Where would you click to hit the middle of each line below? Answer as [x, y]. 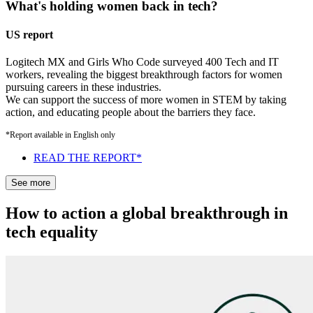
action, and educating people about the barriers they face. [131, 112]
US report [29, 34]
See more [31, 183]
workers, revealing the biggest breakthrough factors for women [144, 75]
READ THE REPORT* [88, 158]
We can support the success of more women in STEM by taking [146, 100]
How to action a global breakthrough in [147, 213]
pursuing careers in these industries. [83, 87]
